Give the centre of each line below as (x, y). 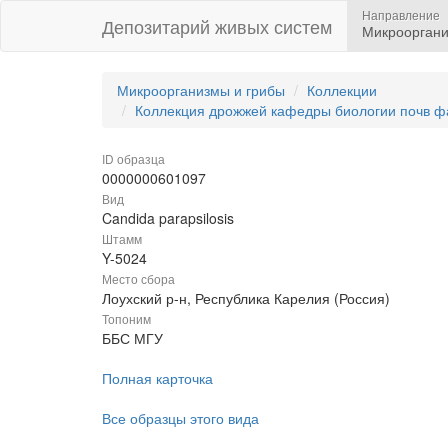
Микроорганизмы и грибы (201, 90)
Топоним (126, 318)
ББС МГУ (132, 338)
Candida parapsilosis (168, 218)
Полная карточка (157, 378)
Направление (401, 14)
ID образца (133, 158)
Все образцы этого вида (180, 418)
